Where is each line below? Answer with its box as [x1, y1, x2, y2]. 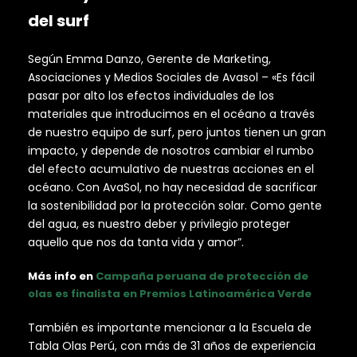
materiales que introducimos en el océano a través [28, 105, 315, 122]
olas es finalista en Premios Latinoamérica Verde [28, 285, 312, 301]
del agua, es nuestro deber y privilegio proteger [28, 215, 290, 232]
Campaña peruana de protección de [96, 268, 308, 284]
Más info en [28, 268, 96, 284]
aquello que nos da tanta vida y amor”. [28, 233, 244, 250]
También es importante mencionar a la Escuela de [28, 319, 312, 335]
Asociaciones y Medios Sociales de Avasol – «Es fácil [28, 69, 315, 85]
